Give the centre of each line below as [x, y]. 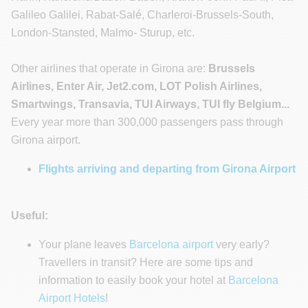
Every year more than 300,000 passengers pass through [147, 122]
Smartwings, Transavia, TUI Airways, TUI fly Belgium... [150, 104]
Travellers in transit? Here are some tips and [146, 262]
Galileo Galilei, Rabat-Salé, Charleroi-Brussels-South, [142, 14]
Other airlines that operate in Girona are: [110, 68]
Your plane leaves [84, 244]
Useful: [30, 215]
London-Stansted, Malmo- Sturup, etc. [103, 32]
